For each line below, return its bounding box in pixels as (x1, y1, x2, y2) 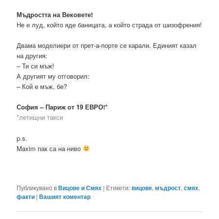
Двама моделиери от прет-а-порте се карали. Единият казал (17, 41, 197, 50)
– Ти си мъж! (17, 61, 55, 71)
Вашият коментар (39, 192, 91, 201)
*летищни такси (17, 112, 64, 122)
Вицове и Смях (58, 183, 102, 192)
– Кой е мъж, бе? (17, 82, 67, 91)
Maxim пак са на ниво (17, 143, 83, 153)
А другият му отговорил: (17, 71, 90, 81)
